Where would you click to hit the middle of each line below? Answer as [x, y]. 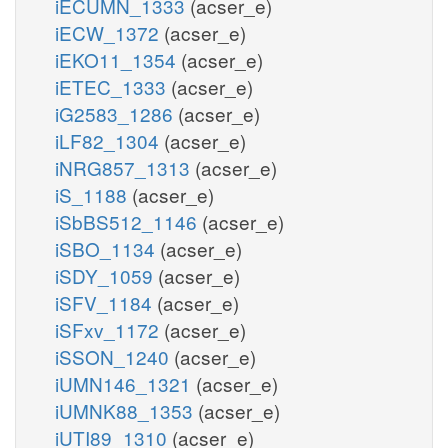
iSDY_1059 [106, 275]
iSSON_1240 [114, 356]
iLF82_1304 [109, 140]
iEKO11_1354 [118, 59]
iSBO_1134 [107, 248]
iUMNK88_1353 [126, 410]
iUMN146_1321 [125, 383]
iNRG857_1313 [125, 167]
